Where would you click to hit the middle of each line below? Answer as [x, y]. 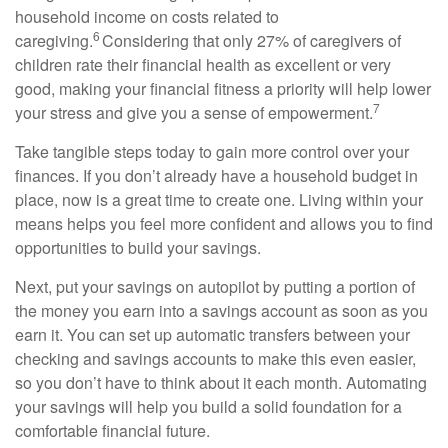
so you [40, 382]
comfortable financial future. [112, 430]
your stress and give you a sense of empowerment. [194, 112]
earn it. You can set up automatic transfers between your [212, 334]
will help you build [173, 406]
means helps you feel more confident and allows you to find [224, 223]
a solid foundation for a [319, 406]
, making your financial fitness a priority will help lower [241, 88]
